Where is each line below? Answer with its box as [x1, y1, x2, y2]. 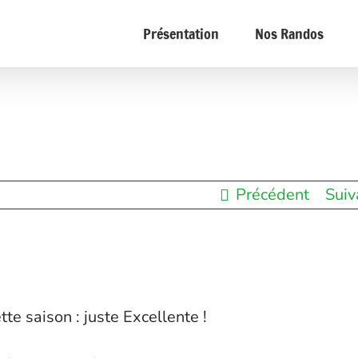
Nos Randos [255, 23, 324, 44]
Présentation [143, 23, 219, 44]
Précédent [235, 184, 309, 205]
